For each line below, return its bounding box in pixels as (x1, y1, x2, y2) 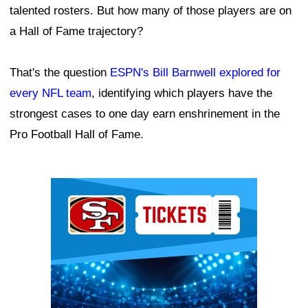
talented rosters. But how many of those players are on (10, 4, 291, 18)
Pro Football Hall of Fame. (10, 128, 144, 142)
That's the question (10, 66, 110, 80)
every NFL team (10, 87, 91, 100)
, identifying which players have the (91, 87, 272, 100)
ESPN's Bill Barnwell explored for (110, 66, 280, 80)
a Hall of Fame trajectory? (10, 25, 143, 38)
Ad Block (51, 181, 97, 195)
